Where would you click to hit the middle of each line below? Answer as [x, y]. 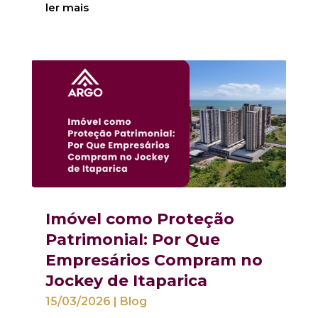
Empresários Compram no [154, 261]
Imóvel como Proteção [139, 219]
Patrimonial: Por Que [132, 240]
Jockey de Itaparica [126, 281]
